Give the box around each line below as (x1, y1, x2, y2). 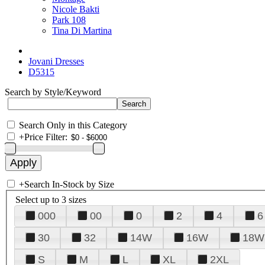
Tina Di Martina (52, 25, 112, 35)
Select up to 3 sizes (15, 194, 86, 205)
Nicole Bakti (52, 4, 99, 14)
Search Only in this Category (19, 120, 127, 130)
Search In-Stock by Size (24, 179, 114, 189)
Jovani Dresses (28, 56, 84, 66)
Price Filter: (24, 132, 67, 142)
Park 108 (52, 15, 86, 25)
